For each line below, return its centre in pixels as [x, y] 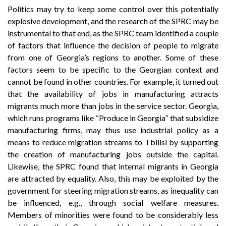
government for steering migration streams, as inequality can [113, 190]
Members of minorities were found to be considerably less [113, 214]
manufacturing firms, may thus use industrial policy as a [113, 130]
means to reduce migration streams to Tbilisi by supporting [113, 142]
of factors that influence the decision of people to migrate [113, 45]
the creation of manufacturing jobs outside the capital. [113, 154]
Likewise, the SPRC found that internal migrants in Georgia [113, 166]
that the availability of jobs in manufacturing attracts [113, 93]
